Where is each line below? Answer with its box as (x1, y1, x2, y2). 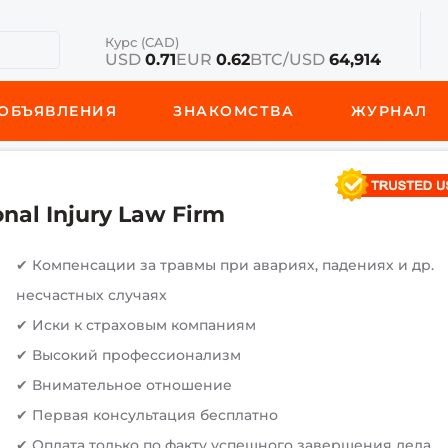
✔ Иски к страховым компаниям (16, 316, 257, 334)
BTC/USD (249, 50, 329, 69)
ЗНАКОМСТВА (173, 102, 295, 120)
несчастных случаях (16, 286, 168, 304)
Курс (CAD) (104, 34, 179, 50)
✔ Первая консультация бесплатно (16, 406, 279, 424)
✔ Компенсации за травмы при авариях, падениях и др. (16, 256, 435, 274)
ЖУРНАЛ (350, 102, 428, 120)
